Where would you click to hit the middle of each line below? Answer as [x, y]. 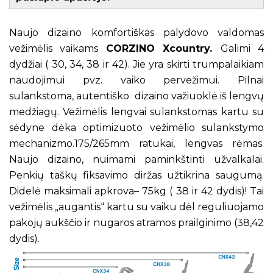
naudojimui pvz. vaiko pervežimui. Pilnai [136, 80]
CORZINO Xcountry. [163, 48]
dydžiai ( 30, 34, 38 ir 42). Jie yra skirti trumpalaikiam [136, 64]
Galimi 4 [242, 48]
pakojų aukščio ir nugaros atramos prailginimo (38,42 [136, 222]
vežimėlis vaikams [58, 48]
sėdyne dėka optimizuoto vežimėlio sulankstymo [136, 127]
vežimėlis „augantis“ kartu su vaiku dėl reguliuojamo [136, 207]
